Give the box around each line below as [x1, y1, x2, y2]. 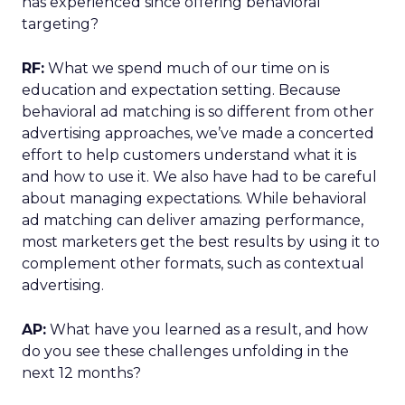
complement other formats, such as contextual [22, 255, 364, 272]
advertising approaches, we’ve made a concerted [22, 125, 374, 142]
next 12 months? [22, 364, 141, 381]
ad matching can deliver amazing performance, [22, 212, 363, 229]
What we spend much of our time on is [44, 60, 329, 77]
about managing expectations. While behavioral [22, 190, 367, 207]
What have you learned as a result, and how [46, 321, 368, 338]
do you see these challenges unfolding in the [22, 343, 349, 360]
